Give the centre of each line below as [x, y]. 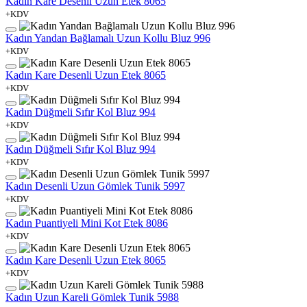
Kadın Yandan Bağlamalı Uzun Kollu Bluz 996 [108, 38]
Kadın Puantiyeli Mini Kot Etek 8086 [87, 223]
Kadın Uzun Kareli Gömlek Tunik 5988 [92, 297]
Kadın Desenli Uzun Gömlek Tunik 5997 [95, 186]
